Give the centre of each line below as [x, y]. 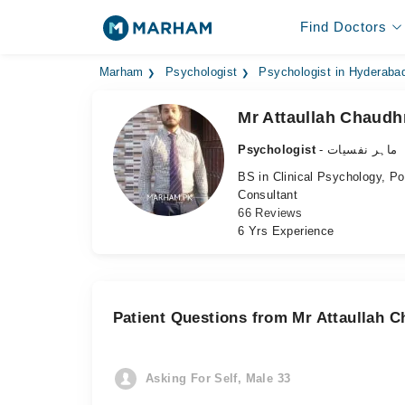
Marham [121, 72]
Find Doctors [343, 27]
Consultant [268, 195]
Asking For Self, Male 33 [218, 378]
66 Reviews [270, 213]
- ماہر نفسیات [363, 150]
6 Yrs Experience [286, 231]
